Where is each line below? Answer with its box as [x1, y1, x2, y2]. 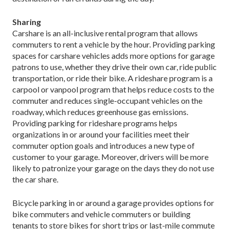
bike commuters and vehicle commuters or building [12, 209, 191, 219]
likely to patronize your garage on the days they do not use [12, 163, 214, 173]
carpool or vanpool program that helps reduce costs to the [12, 84, 214, 94]
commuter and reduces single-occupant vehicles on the [12, 95, 202, 105]
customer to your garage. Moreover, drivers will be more [12, 151, 209, 162]
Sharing [12, 16, 41, 27]
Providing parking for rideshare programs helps [12, 118, 177, 128]
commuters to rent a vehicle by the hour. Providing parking [12, 39, 215, 49]
